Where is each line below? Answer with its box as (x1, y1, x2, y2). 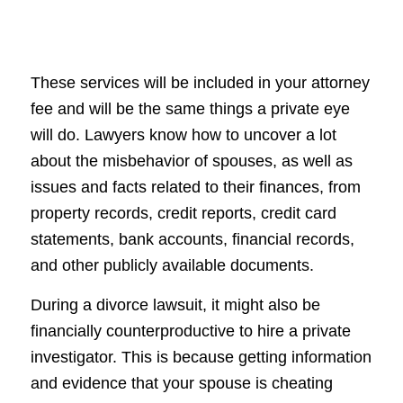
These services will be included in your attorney (30, 74, 370, 93)
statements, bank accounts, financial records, (30, 230, 354, 249)
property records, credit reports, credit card (30, 204, 336, 223)
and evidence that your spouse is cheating (30, 374, 333, 393)
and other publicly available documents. (30, 256, 314, 275)
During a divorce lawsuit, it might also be (30, 296, 320, 315)
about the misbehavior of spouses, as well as (30, 152, 353, 171)
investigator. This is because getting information (30, 348, 372, 367)
